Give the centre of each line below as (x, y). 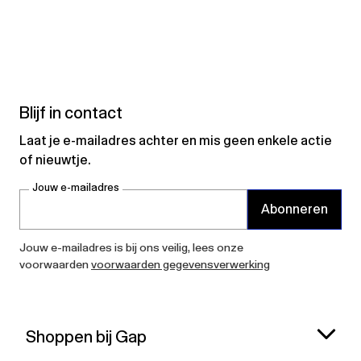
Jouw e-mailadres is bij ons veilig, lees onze (131, 247)
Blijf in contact (71, 112)
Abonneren (295, 209)
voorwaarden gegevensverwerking (180, 264)
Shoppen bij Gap (86, 336)
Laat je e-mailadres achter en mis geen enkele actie (176, 141)
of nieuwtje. (55, 160)
